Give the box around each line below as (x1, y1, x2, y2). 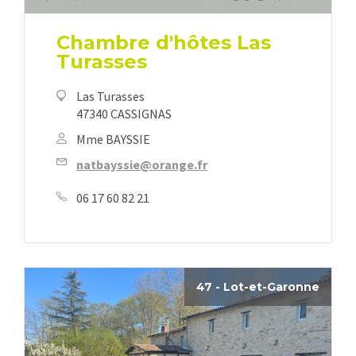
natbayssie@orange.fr (76, 157, 207, 173)
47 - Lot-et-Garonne (196, 280, 319, 295)
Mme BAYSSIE (76, 131, 150, 148)
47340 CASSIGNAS (76, 106, 172, 122)
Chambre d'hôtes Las (56, 31, 271, 55)
